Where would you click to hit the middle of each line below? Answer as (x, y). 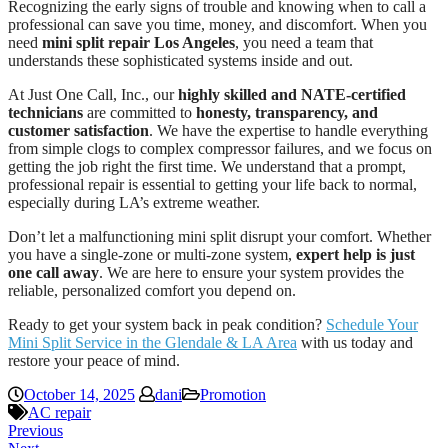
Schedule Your (372, 324)
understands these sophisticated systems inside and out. (180, 60)
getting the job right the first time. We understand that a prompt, (207, 166)
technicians (45, 112)
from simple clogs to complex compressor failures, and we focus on (220, 148)
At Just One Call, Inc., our (93, 94)
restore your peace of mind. (94, 360)
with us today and (355, 342)
